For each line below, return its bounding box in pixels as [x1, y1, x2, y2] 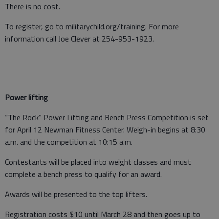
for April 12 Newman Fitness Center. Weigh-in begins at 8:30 [5, 123, 205, 135]
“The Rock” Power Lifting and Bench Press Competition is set [5, 111, 209, 123]
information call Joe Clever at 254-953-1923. [5, 32, 154, 44]
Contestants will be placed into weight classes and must [5, 155, 191, 168]
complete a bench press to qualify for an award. [5, 168, 162, 180]
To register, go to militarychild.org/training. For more [5, 20, 179, 32]
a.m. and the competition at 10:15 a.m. [5, 135, 132, 148]
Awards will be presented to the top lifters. [5, 188, 147, 200]
